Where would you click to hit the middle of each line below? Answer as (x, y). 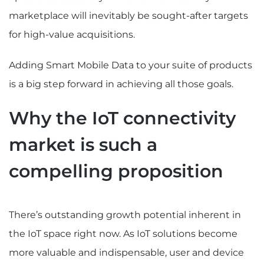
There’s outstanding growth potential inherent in (125, 214)
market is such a (83, 144)
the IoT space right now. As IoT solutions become (123, 233)
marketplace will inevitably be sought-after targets (128, 16)
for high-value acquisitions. (72, 35)
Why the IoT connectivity (122, 118)
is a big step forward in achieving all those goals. (121, 84)
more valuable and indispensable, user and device (126, 252)
